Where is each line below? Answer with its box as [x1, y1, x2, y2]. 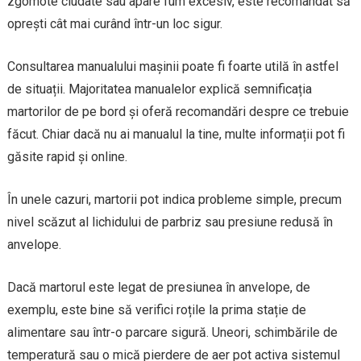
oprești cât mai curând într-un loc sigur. [6, 15, 222, 31]
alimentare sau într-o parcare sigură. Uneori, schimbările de [6, 324, 338, 340]
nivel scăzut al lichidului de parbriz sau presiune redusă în [6, 214, 333, 230]
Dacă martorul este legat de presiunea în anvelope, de [6, 279, 310, 295]
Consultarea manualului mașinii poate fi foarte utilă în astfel [6, 58, 338, 74]
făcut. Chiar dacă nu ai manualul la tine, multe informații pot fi [6, 126, 345, 142]
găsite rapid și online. [6, 148, 127, 164]
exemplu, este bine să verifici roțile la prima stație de [6, 301, 306, 317]
